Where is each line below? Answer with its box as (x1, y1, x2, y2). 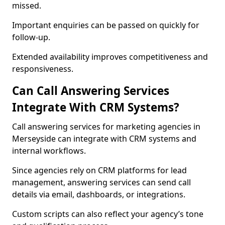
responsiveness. (12, 63, 73, 74)
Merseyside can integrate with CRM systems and (12, 133, 196, 144)
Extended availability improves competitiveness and (12, 51, 208, 62)
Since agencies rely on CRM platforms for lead (12, 165, 187, 176)
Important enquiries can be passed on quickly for (12, 20, 199, 31)
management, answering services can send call (12, 177, 191, 188)
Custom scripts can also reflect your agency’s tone (12, 208, 203, 219)
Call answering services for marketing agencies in (12, 121, 200, 132)
